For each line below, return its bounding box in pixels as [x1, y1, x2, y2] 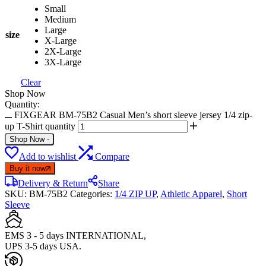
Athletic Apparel [160, 188, 222, 199]
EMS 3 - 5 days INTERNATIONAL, [5, 230, 146, 240]
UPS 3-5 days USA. [5, 240, 81, 251]
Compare [95, 151, 129, 161]
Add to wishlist [19, 151, 76, 161]
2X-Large [45, 46, 81, 56]
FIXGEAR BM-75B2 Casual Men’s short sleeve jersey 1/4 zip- [14, 109, 252, 120]
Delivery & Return [18, 178, 88, 188]
